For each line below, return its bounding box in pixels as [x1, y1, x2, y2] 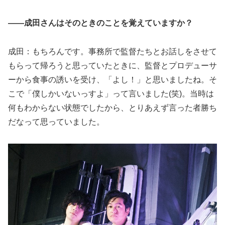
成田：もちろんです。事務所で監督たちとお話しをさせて [8, 47, 217, 56]
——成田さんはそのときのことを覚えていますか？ [8, 18, 193, 27]
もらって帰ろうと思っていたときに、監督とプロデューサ [8, 61, 217, 70]
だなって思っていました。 [8, 117, 104, 126]
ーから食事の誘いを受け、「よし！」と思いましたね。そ [8, 75, 217, 84]
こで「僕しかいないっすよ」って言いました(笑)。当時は [8, 89, 214, 98]
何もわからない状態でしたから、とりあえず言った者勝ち [8, 103, 217, 112]
